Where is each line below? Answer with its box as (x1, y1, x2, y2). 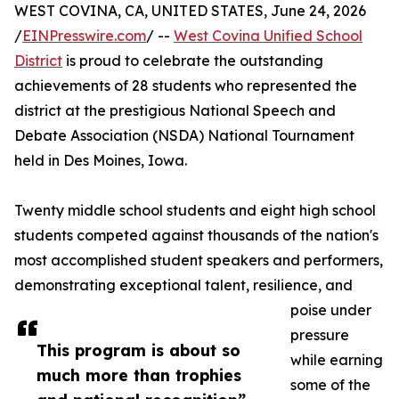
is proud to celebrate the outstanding (62, 52, 323, 70)
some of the (290, 376, 370, 395)
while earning (290, 351, 383, 370)
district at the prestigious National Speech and (14, 102, 336, 120)
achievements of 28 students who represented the (14, 77, 357, 95)
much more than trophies (37, 365, 241, 386)
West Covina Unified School (174, 27, 362, 45)
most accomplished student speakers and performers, (14, 251, 383, 270)
